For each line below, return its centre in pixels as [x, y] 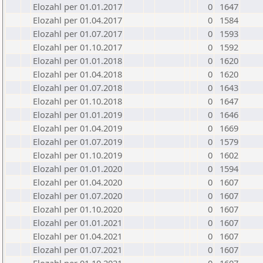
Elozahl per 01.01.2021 [77, 222]
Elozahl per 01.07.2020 [77, 195]
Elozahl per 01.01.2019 [77, 114]
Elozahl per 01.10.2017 [77, 47]
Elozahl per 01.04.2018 [77, 74]
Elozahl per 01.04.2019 [77, 128]
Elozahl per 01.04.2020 [77, 182]
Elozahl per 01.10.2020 [77, 209]
